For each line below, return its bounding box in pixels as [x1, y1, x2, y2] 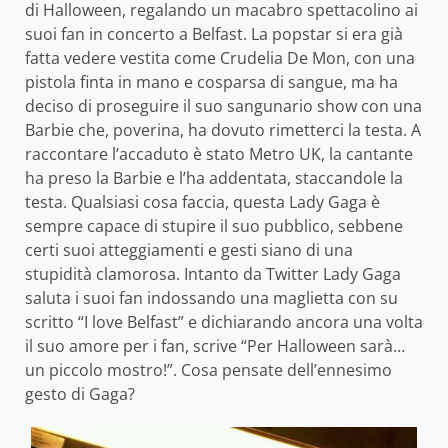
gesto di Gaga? [25, 382, 135, 405]
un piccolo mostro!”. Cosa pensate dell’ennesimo [25, 358, 392, 381]
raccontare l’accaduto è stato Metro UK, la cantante [25, 142, 413, 165]
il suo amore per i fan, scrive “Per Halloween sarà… [25, 334, 405, 357]
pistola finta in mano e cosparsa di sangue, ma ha [25, 70, 398, 93]
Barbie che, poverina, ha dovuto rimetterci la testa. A [25, 118, 421, 141]
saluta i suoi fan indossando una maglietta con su [25, 286, 398, 309]
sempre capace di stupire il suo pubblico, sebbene [25, 214, 403, 237]
